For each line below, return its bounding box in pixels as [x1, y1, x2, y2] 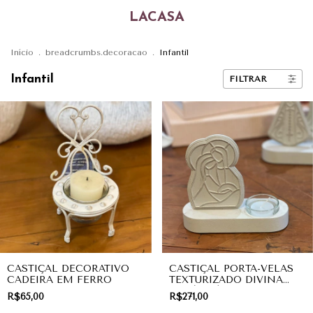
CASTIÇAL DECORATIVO [7, 262, 129, 275]
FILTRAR [229, 74, 267, 84]
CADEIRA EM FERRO [7, 273, 112, 286]
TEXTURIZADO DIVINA [168, 273, 283, 286]
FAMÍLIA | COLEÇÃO [168, 284, 274, 297]
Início [10, 48, 34, 57]
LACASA [129, 10, 184, 24]
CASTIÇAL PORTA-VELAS [168, 262, 293, 275]
